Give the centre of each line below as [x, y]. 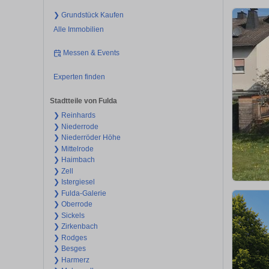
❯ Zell [63, 171]
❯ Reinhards [74, 116]
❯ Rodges [70, 237]
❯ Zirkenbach [75, 227]
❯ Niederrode [76, 126]
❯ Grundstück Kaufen [88, 15]
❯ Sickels [69, 215]
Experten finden [79, 77]
